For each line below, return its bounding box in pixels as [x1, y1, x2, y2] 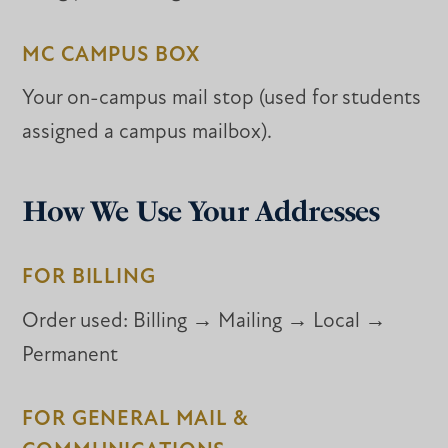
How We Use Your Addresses [22, 195, 380, 228]
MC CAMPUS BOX [22, 44, 200, 66]
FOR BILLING [22, 267, 156, 289]
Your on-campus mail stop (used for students [22, 88, 422, 110]
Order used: [22, 310, 129, 332]
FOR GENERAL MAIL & [22, 409, 248, 431]
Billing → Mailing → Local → [128, 310, 387, 332]
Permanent [22, 344, 119, 366]
